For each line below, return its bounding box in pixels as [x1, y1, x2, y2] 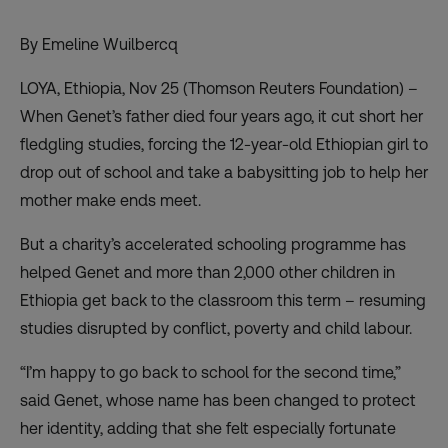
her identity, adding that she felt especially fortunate [20, 419, 396, 439]
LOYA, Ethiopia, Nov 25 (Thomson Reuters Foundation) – [20, 79, 418, 99]
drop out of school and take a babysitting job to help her [20, 163, 428, 183]
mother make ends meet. [20, 191, 201, 211]
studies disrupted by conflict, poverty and [20, 319, 321, 339]
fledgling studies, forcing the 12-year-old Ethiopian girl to [20, 135, 428, 155]
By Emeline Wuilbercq [20, 35, 178, 55]
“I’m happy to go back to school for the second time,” [20, 363, 401, 383]
